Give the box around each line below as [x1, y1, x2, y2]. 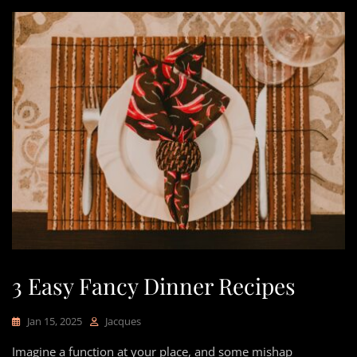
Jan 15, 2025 [27, 313, 82, 328]
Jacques [105, 313, 141, 328]
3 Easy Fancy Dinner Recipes [12, 270, 296, 300]
